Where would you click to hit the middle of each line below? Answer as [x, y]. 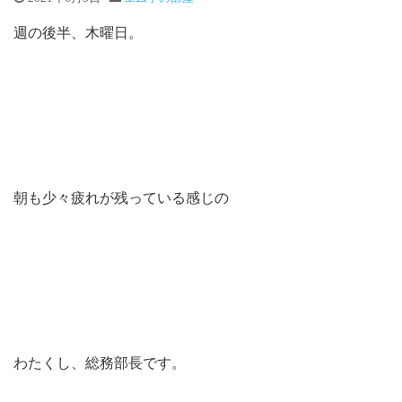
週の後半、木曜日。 [78, 33]
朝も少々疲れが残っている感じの [121, 198]
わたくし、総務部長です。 [100, 363]
